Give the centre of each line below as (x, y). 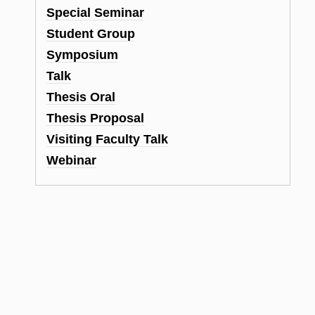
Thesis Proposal (95, 118)
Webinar (71, 160)
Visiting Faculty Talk (107, 139)
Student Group (90, 33)
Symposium (82, 54)
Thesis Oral (81, 97)
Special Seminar (95, 12)
